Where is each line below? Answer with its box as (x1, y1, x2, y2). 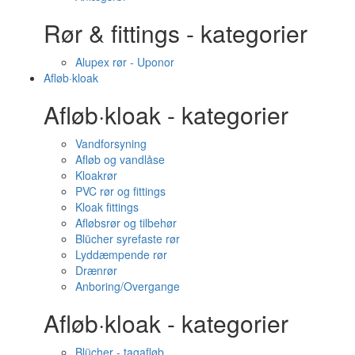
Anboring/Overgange (75, 278, 180, 294)
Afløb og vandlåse (75, 151, 165, 167)
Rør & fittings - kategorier (44, 16, 307, 50)
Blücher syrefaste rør (75, 231, 180, 246)
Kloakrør (75, 167, 117, 183)
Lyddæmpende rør (75, 246, 167, 262)
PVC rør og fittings (75, 183, 166, 199)
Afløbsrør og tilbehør (75, 215, 177, 231)
